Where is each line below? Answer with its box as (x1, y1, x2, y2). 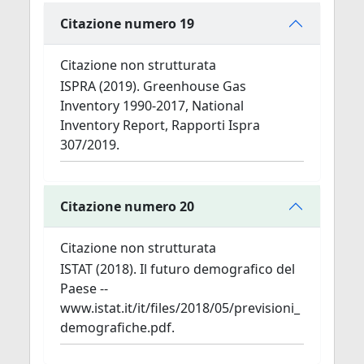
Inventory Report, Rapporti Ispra (60, 116, 260, 134)
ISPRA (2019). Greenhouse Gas (60, 77, 246, 95)
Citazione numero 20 (60, 197, 194, 215)
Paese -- (60, 279, 108, 297)
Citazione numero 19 (60, 14, 194, 32)
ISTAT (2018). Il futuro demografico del (60, 260, 295, 278)
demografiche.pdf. (60, 318, 175, 336)
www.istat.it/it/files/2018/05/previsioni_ (60, 299, 300, 317)
